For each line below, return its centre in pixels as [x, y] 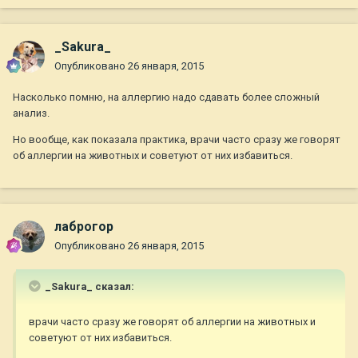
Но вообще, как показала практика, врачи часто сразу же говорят [177, 140]
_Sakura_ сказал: [89, 287]
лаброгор [84, 227]
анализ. [31, 113]
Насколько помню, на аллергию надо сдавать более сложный [166, 97]
